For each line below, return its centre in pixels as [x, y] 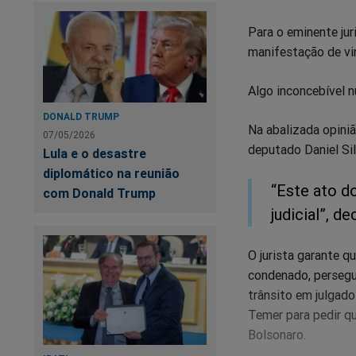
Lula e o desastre [95, 153]
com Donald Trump [99, 193]
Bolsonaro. [277, 334]
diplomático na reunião [111, 173]
